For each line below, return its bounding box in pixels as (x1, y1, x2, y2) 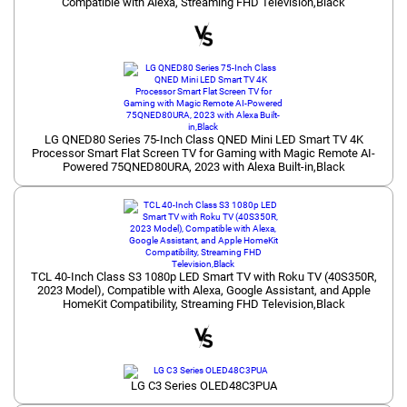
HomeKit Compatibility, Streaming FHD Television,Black (62, 297, 345, 312)
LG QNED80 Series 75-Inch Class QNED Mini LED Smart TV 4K (44, 133, 363, 147)
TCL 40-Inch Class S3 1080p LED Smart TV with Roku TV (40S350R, (30, 270, 377, 284)
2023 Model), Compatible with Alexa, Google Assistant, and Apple (36, 283, 371, 298)
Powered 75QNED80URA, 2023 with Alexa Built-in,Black (62, 160, 345, 174)
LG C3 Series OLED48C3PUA (130, 378, 277, 392)
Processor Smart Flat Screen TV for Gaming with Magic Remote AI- (32, 146, 375, 161)
